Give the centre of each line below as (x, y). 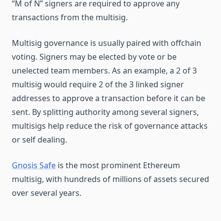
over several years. (47, 193)
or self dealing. (39, 140)
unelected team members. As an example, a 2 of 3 (104, 71)
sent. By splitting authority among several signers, (105, 112)
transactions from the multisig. (70, 17)
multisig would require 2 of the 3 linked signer (98, 84)
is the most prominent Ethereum (118, 165)
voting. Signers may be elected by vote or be (94, 57)
